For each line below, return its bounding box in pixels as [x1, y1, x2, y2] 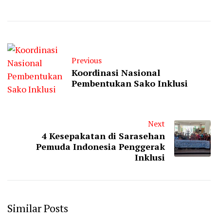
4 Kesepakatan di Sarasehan [42, 130, 165, 142]
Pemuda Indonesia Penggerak [36, 141, 165, 153]
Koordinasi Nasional [72, 67, 160, 79]
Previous [72, 55, 102, 66]
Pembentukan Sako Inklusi [72, 77, 188, 90]
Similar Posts [7, 201, 68, 216]
